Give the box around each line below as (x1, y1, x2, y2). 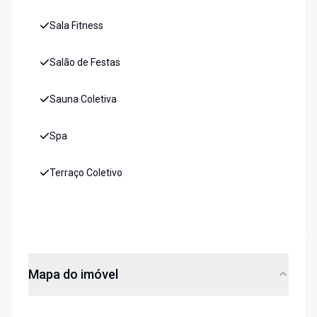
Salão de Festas (50, 57, 120, 69)
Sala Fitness (50, 20, 103, 32)
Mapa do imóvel (28, 267, 118, 282)
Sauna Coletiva (50, 93, 117, 105)
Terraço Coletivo (50, 167, 122, 179)
